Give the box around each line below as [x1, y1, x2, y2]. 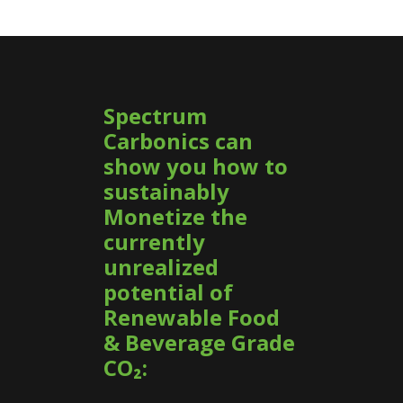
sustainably [103, 175, 229, 206]
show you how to [103, 150, 288, 181]
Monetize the [103, 201, 247, 231]
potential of [103, 276, 233, 307]
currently [103, 226, 205, 256]
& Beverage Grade [103, 327, 295, 357]
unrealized [103, 251, 219, 282]
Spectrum [103, 100, 207, 130]
